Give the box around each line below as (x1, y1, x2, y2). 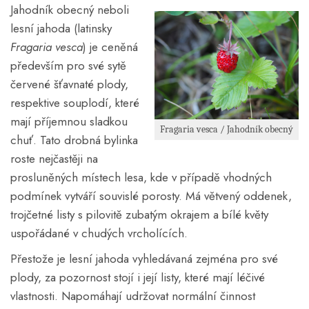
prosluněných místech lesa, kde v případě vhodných (10, 168, 272, 186)
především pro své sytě (10, 57, 126, 74)
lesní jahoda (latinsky (10, 19, 112, 37)
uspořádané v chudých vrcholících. (10, 224, 188, 241)
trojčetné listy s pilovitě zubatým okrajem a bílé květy (10, 206, 268, 223)
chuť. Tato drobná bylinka (10, 131, 138, 148)
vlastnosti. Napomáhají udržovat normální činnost (10, 287, 255, 304)
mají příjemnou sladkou (10, 112, 128, 130)
